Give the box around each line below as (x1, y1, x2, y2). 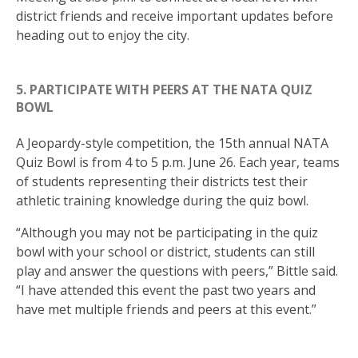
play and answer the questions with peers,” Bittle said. (16, 261, 338, 280)
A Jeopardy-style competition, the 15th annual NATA (16, 133, 328, 152)
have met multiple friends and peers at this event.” (16, 300, 316, 318)
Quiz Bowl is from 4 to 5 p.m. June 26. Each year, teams (16, 153, 340, 171)
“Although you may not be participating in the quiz (16, 223, 318, 241)
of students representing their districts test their (16, 172, 308, 190)
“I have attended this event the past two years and (16, 280, 316, 299)
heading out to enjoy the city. (16, 26, 189, 45)
